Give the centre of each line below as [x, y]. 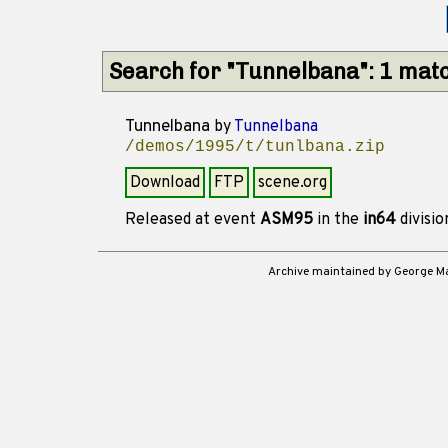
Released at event [192, 220]
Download [165, 183]
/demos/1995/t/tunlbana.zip [255, 147]
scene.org [292, 183]
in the [338, 220]
